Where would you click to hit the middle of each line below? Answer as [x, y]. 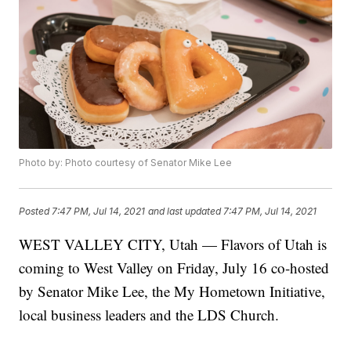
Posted [36, 212]
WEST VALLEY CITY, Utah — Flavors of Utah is [173, 244]
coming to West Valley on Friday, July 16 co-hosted [174, 268]
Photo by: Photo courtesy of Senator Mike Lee [126, 163]
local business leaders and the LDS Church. [149, 315]
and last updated [185, 212]
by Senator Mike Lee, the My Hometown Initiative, [172, 291]
